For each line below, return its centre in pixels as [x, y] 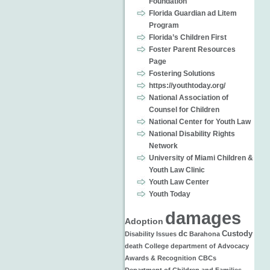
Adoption [144, 221]
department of [193, 246]
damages [203, 218]
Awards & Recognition [161, 258]
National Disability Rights [192, 134]
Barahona [205, 234]
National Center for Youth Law [200, 122]
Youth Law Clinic [177, 170]
